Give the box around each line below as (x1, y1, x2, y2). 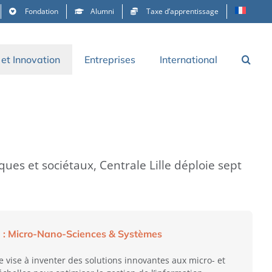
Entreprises (84, 53, 135, 66)
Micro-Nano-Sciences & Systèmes (8, 228, 163, 240)
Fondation (25, 6, 58, 16)
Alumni (90, 6, 114, 16)
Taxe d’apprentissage (146, 6, 219, 16)
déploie (174, 157, 216, 172)
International (160, 53, 217, 66)
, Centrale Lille (93, 157, 175, 172)
